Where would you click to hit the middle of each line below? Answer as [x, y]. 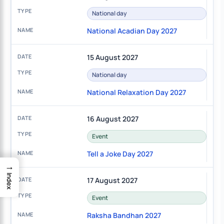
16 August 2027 [112, 119]
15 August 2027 [112, 57]
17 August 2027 [112, 180]
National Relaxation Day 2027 [136, 92]
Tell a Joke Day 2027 [120, 154]
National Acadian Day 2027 [132, 31]
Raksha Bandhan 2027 [124, 215]
